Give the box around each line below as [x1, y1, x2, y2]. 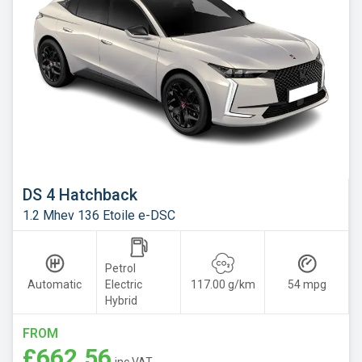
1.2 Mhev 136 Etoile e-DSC [23, 207, 175, 223]
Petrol [105, 261, 136, 275]
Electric [105, 277, 142, 291]
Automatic [27, 277, 82, 291]
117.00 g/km [190, 277, 255, 291]
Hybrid [105, 293, 137, 307]
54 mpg [287, 277, 326, 291]
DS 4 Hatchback [23, 184, 137, 204]
